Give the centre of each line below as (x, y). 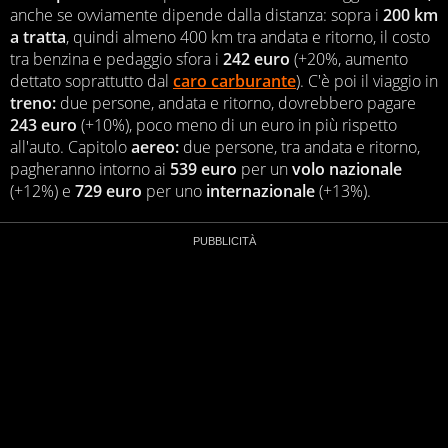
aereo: (155, 147)
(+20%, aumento (349, 59)
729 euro (108, 191)
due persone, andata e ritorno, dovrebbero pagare (236, 103)
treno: (33, 103)
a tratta (38, 37)
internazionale (260, 191)
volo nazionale (347, 169)
